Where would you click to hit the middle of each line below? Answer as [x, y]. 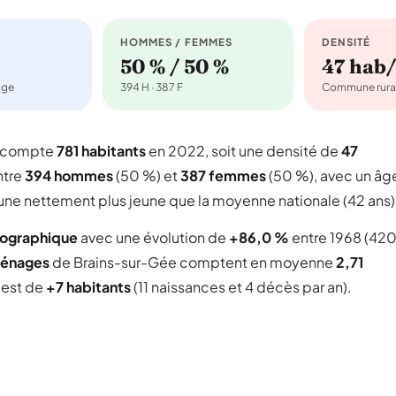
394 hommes [69, 175]
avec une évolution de [153, 237]
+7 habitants [88, 287]
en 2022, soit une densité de [244, 151]
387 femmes [223, 175]
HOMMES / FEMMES [177, 42]
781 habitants [101, 151]
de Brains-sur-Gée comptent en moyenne [193, 262]
